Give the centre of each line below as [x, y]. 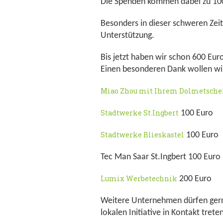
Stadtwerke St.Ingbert [140, 113]
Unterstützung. [127, 36]
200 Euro [194, 179]
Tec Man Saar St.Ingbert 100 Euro [161, 157]
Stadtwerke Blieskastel [142, 135]
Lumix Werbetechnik [139, 178]
